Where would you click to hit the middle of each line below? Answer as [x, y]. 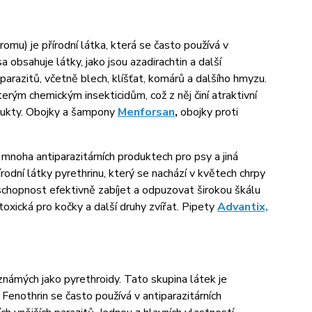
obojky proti [209, 112]
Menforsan [146, 112]
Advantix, [242, 207]
